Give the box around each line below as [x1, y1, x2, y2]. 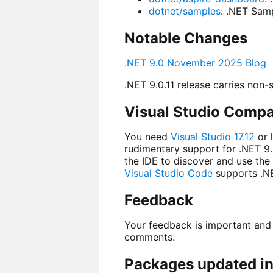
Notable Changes [124, 29, 247, 47]
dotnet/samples [148, 4, 221, 17]
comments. [124, 230, 175, 243]
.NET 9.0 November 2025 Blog [124, 56, 266, 69]
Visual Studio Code [124, 166, 213, 179]
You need [124, 130, 171, 143]
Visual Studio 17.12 [170, 130, 255, 143]
